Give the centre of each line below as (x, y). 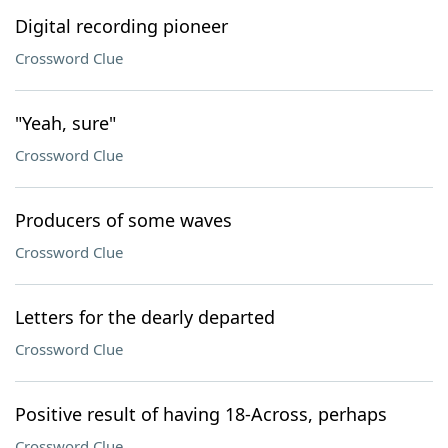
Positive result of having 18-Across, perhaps (201, 414)
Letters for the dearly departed (145, 317)
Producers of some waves (123, 220)
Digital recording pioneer (121, 26)
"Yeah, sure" (65, 123)
